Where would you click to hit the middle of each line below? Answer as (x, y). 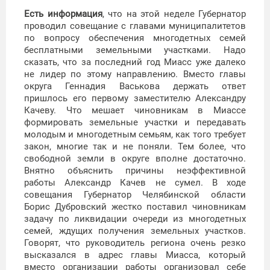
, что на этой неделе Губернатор (174, 14)
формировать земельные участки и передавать (135, 123)
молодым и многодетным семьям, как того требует (135, 135)
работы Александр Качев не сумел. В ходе (135, 183)
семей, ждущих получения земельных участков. (135, 231)
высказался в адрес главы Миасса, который (135, 255)
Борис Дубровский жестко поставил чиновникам (135, 207)
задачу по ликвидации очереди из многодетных (135, 219)
